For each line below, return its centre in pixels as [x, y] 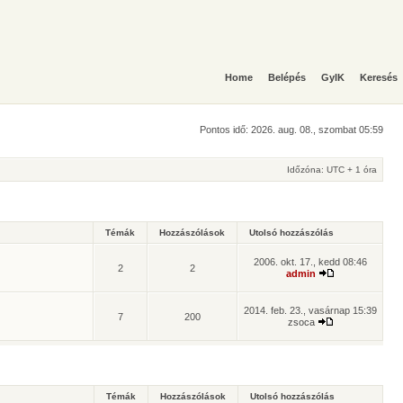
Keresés [379, 77]
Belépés [287, 77]
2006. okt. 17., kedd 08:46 [310, 262]
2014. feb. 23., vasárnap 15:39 [310, 310]
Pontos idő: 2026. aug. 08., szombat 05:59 [291, 130]
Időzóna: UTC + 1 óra [332, 170]
